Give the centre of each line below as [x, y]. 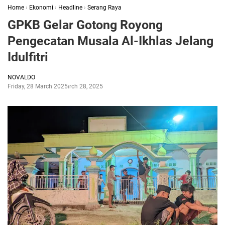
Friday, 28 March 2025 [38, 86]
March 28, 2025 [82, 86]
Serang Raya [104, 8]
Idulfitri [28, 57]
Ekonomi [41, 8]
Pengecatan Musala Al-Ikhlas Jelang [110, 41]
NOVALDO [21, 77]
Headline [70, 8]
